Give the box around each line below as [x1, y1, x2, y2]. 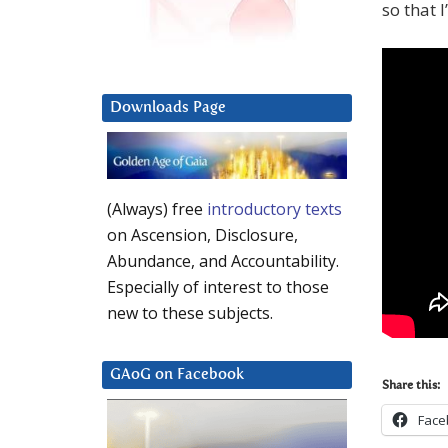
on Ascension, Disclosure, [107, 224, 298, 247]
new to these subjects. [107, 302, 273, 325]
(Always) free [107, 198, 207, 221]
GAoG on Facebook [110, 367, 244, 383]
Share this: [382, 380, 440, 393]
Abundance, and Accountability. [107, 250, 339, 273]
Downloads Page [110, 100, 226, 116]
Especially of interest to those [107, 276, 329, 299]
